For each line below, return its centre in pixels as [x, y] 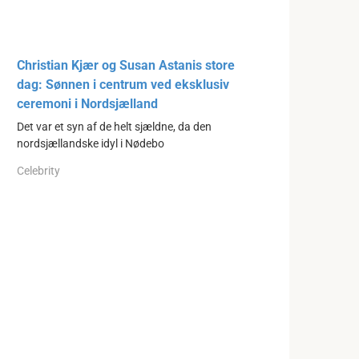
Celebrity [38, 170]
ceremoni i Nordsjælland [87, 104]
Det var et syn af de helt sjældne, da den [114, 127]
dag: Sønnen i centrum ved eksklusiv [123, 85]
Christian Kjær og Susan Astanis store [126, 65]
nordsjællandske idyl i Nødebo [91, 144]
